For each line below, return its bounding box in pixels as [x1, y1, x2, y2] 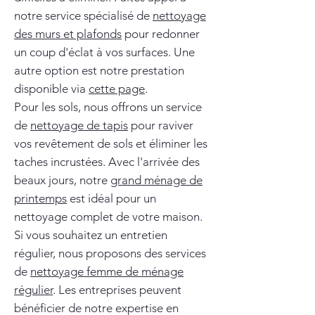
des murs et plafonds [14, 27, 122, 41]
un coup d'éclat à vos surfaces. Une [14, 45, 195, 59]
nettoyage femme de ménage [30, 264, 184, 278]
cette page [89, 82, 145, 96]
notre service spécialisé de [14, 8, 153, 22]
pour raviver [128, 118, 193, 132]
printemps [14, 191, 67, 205]
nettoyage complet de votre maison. [14, 210, 202, 224]
